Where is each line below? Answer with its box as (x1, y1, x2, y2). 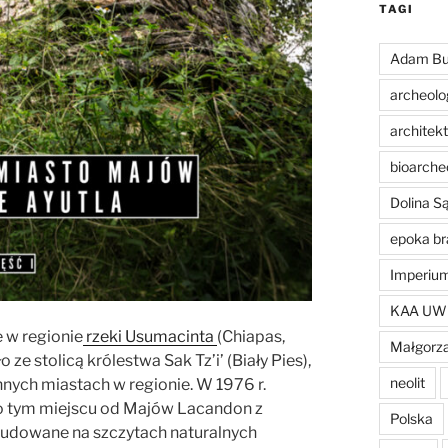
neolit (389, 373, 425, 391)
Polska (389, 409, 433, 427)
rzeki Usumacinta (83, 326, 217, 346)
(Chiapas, (217, 326, 285, 346)
